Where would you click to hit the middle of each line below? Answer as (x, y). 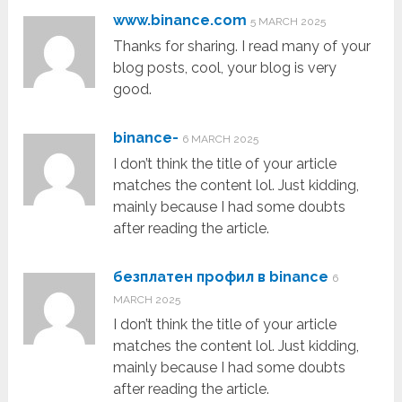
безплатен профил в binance (221, 277)
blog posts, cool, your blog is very (225, 68)
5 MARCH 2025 (288, 22)
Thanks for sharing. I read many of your (242, 47)
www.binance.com (180, 21)
